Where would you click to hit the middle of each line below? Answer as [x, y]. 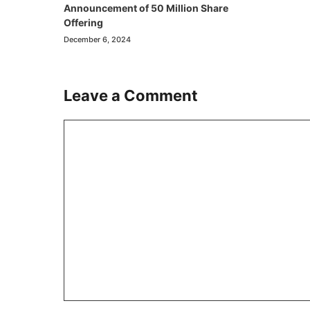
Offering [83, 22]
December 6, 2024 [97, 39]
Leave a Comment [131, 95]
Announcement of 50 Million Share [146, 8]
